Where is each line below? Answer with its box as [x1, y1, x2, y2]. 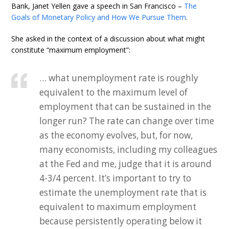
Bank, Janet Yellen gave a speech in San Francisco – [11, 1, 185, 11]
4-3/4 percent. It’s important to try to [39, 172, 192, 185]
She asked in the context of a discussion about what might [11, 34, 205, 44]
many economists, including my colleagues [39, 144, 218, 156]
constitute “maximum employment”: [11, 45, 131, 55]
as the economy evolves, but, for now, [39, 129, 193, 142]
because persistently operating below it [39, 215, 202, 227]
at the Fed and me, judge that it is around [39, 158, 212, 170]
